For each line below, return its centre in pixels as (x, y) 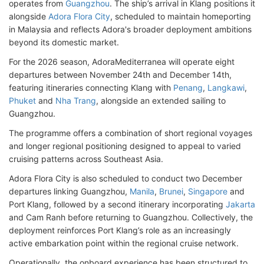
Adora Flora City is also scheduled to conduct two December (126, 178)
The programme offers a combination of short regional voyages (131, 133)
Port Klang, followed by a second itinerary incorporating (117, 204)
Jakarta (240, 204)
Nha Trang (76, 100)
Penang (188, 88)
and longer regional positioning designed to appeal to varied (125, 146)
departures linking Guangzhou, (69, 191)
